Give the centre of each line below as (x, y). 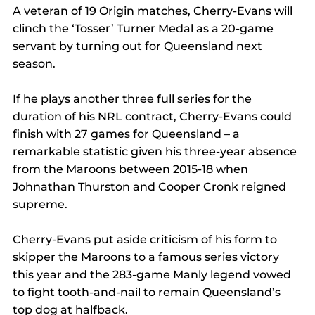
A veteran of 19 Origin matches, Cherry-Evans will (154, 11)
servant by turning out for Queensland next (139, 46)
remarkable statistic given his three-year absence (156, 152)
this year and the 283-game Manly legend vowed (153, 275)
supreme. (40, 205)
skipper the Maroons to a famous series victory (147, 257)
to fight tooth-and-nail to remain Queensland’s (148, 292)
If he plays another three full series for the (134, 99)
